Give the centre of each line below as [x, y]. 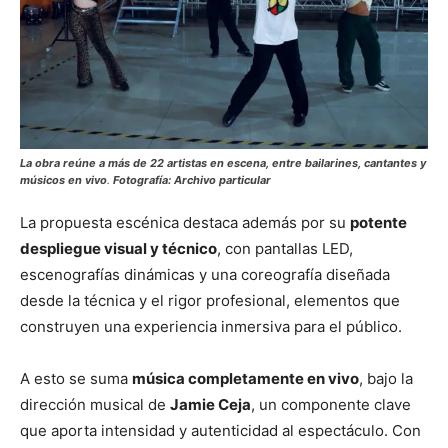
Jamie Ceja [210, 404]
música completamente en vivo [245, 378]
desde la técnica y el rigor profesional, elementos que [210, 300]
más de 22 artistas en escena [187, 163]
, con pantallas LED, [285, 248]
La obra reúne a [64, 163]
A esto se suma [76, 378]
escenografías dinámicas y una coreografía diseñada [205, 274]
